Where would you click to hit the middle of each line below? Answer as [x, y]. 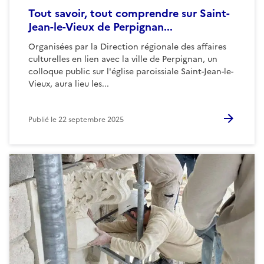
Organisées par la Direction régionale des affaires [127, 47]
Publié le [43, 119]
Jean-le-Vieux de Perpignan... [100, 27]
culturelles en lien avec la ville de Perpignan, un [123, 59]
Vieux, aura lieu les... [69, 84]
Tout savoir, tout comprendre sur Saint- [129, 13]
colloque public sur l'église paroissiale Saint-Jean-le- [131, 71]
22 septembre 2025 [91, 119]
